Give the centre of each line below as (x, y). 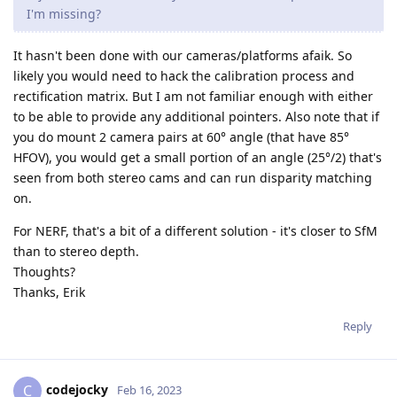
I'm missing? (64, 14)
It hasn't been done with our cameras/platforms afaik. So (183, 56)
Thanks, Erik (49, 292)
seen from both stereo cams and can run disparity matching (193, 178)
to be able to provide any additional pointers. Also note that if (196, 117)
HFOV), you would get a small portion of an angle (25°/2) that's (198, 158)
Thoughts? (44, 272)
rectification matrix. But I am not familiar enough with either (193, 97)
